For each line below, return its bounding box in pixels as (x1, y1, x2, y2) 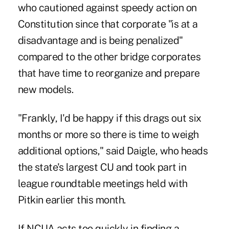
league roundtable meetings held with (17, 177, 188, 190)
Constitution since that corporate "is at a (17, 17, 198, 30)
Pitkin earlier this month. (17, 193, 126, 206)
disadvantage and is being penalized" (17, 34, 183, 47)
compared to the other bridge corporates (17, 50, 201, 63)
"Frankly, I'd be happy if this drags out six (17, 111, 201, 124)
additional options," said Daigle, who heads (17, 144, 208, 157)
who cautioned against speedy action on (17, 1, 197, 14)
